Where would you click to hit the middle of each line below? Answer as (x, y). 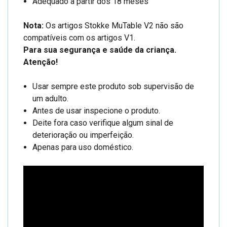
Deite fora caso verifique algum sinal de (103, 123)
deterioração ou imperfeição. (83, 135)
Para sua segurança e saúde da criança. (100, 50)
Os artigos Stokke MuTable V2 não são (115, 25)
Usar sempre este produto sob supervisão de (113, 86)
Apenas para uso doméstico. (83, 147)
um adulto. (51, 98)
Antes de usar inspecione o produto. (97, 110)
